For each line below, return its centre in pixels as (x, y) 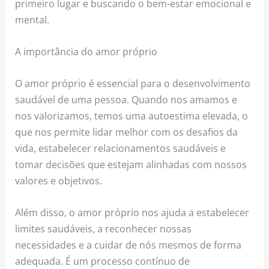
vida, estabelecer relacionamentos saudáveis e (121, 148)
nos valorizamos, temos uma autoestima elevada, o (132, 116)
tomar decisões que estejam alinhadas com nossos (131, 165)
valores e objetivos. (59, 181)
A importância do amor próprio (86, 51)
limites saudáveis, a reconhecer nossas (104, 229)
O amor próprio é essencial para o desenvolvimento (133, 83)
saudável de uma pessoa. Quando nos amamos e (126, 100)
